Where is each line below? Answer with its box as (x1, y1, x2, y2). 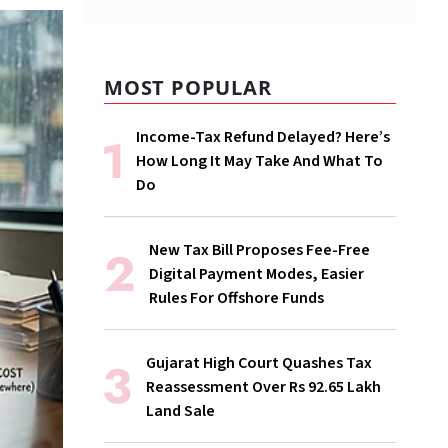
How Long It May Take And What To (136, 150, 383, 173)
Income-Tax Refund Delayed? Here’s (136, 126, 390, 149)
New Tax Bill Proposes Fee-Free (149, 239, 370, 262)
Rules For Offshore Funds (149, 287, 324, 310)
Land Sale (146, 400, 215, 423)
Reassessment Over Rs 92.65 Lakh (146, 376, 381, 399)
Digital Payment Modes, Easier (149, 263, 364, 286)
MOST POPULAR (104, 74, 272, 102)
